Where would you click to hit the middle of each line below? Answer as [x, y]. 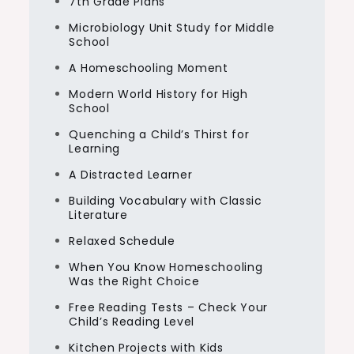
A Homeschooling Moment [149, 68]
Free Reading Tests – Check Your [169, 308]
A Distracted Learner [131, 175]
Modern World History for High [158, 94]
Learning [95, 149]
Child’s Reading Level [132, 322]
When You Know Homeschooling [166, 267]
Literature [98, 215]
